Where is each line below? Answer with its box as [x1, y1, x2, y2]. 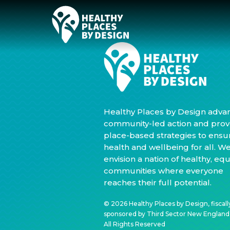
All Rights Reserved [103, 220, 165, 228]
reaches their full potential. [103, 178, 212, 187]
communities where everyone [103, 166, 223, 176]
